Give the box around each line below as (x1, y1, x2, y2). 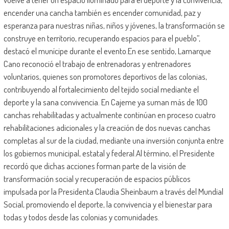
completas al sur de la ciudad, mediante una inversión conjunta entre (3, 135, 224, 146)
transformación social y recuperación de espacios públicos (3, 173, 191, 185)
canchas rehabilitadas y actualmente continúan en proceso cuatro (3, 109, 216, 121)
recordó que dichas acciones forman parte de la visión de (3, 161, 186, 172)
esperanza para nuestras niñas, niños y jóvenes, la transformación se (3, 20, 225, 31)
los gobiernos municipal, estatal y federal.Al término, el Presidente (3, 148, 215, 159)
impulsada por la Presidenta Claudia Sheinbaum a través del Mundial (3, 186, 223, 197)
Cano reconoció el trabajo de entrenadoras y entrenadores (3, 58, 191, 70)
